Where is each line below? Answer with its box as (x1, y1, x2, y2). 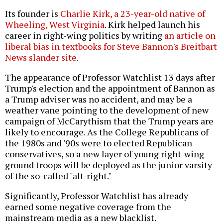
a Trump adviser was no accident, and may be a (5, 93, 192, 106)
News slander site (5, 51, 77, 64)
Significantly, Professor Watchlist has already (5, 190, 188, 202)
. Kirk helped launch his (105, 18, 200, 31)
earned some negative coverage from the (5, 201, 171, 213)
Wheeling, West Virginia (5, 18, 105, 31)
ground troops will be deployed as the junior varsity (5, 159, 212, 171)
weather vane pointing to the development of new (5, 104, 209, 116)
